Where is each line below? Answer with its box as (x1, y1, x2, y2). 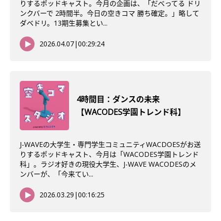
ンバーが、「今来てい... (20, 169, 93, 179)
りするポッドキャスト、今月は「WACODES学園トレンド (20, 149, 199, 159)
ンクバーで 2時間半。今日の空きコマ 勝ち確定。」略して (20, 8, 199, 18)
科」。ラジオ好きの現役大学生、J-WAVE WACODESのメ (20, 159, 196, 169)
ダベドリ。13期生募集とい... (20, 18, 108, 28)
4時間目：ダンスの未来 (76, 94, 160, 105)
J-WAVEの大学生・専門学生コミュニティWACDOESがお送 (20, 140, 201, 149)
